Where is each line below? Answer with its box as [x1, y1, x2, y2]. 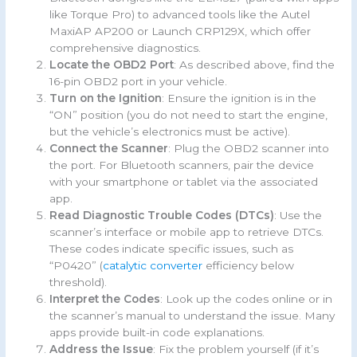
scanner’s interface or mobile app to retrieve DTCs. [49, 225, 324, 238]
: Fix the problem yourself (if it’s [153, 342, 320, 355]
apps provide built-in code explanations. [49, 325, 265, 339]
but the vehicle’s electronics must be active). [49, 124, 291, 138]
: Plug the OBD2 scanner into [168, 141, 330, 155]
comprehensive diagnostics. [49, 41, 202, 54]
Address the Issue [49, 342, 154, 355]
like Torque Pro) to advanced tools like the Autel [49, 7, 311, 21]
